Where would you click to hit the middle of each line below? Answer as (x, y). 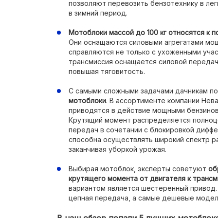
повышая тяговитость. (107, 71)
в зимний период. (98, 13)
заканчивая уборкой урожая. (118, 149)
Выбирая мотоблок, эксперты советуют (138, 169)
